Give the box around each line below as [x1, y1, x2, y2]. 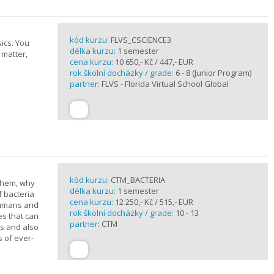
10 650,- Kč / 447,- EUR [113, 56, 193, 67]
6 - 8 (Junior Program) [176, 67, 251, 78]
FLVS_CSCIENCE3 [111, 34, 171, 45]
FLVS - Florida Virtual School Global [102, 78, 229, 89]
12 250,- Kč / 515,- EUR [113, 196, 193, 207]
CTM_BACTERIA [111, 174, 165, 185]
